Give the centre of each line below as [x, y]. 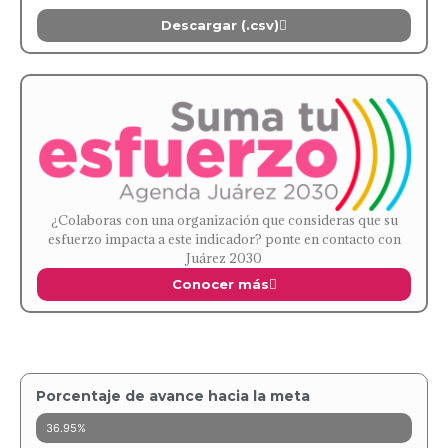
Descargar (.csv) [220, 25]
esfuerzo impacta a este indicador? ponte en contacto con [224, 239]
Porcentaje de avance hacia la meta [173, 396]
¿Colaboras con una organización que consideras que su [224, 220]
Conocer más [220, 284]
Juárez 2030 [224, 258]
